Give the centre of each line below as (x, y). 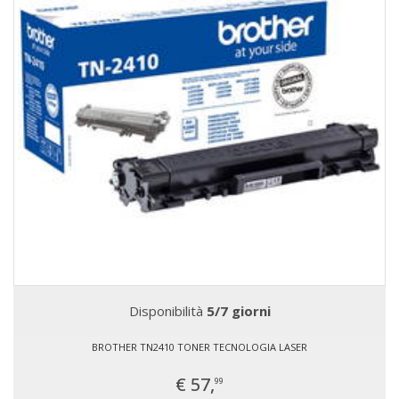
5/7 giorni (238, 311)
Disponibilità (167, 311)
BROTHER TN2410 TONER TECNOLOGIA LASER (199, 347)
